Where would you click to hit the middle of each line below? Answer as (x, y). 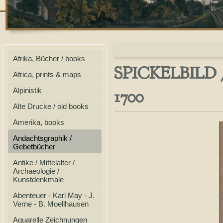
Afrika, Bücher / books (49, 58)
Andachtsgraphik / (42, 138)
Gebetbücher (34, 147)
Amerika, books (39, 122)
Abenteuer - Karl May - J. (54, 195)
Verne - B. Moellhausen (51, 204)
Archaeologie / (36, 171)
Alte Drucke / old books (51, 106)
